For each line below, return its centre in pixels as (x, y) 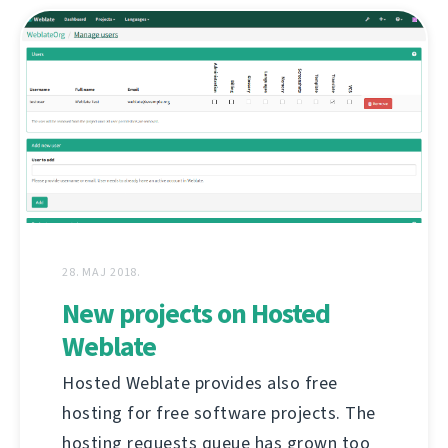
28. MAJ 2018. (102, 272)
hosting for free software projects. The (219, 413)
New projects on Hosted (196, 314)
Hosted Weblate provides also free (200, 383)
